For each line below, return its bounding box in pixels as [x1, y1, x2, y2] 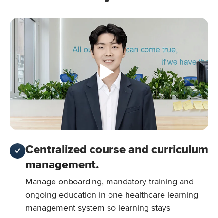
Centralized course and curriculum [25, 142, 208, 157]
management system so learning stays [25, 202, 170, 213]
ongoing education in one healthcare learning [25, 189, 198, 200]
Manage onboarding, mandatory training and [25, 176, 194, 187]
